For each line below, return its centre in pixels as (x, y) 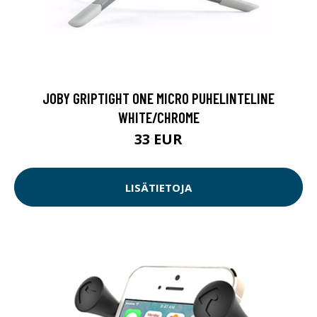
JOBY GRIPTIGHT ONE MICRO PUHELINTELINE (158, 98)
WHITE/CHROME (158, 117)
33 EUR (158, 139)
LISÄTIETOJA (158, 187)
